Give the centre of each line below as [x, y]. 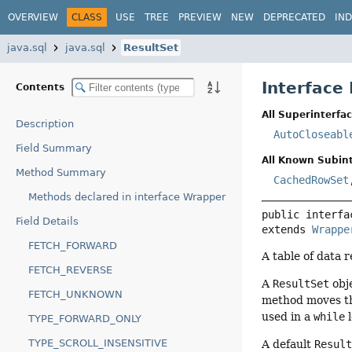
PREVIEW [200, 17]
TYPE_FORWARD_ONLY [85, 319]
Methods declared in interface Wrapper [127, 197]
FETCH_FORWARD [73, 246]
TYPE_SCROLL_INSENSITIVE [98, 343]
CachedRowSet [312, 180]
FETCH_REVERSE [70, 270]
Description [45, 124]
